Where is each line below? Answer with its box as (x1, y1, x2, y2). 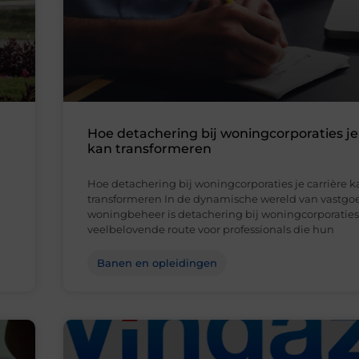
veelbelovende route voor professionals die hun (87, 223, 334, 236)
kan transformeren (87, 141, 212, 157)
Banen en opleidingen (97, 256, 217, 270)
